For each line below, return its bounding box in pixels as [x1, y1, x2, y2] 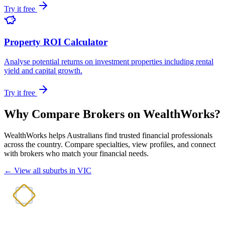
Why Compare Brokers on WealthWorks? [4, 107, 220, 121]
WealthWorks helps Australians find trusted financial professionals [4, 131, 212, 140]
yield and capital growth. [4, 66, 82, 75]
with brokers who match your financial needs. [4, 149, 149, 158]
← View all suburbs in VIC [4, 166, 91, 175]
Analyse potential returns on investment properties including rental [4, 57, 213, 66]
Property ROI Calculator [4, 37, 107, 48]
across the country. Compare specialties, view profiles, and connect [4, 140, 215, 149]
